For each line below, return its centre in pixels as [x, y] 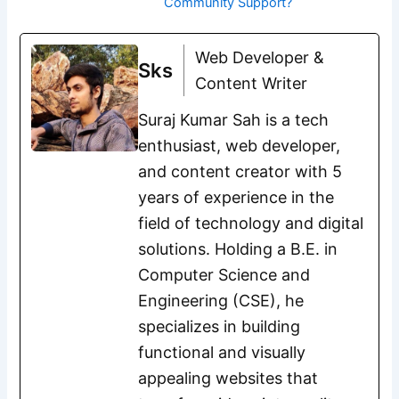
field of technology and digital [251, 223]
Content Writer [252, 83]
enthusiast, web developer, [240, 145]
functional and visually [222, 352]
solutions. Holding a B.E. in [238, 248]
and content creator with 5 [240, 171]
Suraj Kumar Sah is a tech [234, 119]
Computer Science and [224, 274]
